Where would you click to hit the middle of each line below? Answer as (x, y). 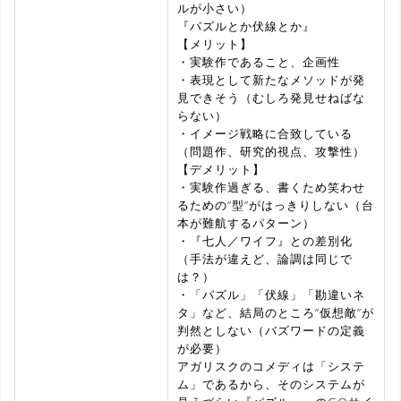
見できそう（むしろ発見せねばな (271, 97)
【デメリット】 (221, 169)
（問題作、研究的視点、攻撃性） (271, 151)
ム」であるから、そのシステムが (271, 384)
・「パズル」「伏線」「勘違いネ (271, 294)
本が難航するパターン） (246, 222)
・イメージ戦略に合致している (265, 133)
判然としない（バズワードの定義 (271, 330)
